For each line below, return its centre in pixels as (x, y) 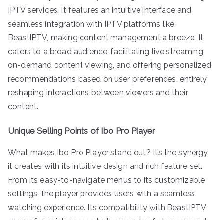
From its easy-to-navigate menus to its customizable (107, 180)
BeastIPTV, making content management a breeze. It (106, 37)
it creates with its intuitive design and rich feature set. (105, 166)
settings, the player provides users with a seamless (102, 193)
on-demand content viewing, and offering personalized (110, 65)
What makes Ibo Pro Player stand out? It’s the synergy (108, 152)
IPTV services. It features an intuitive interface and (100, 10)
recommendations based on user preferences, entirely (108, 79)
